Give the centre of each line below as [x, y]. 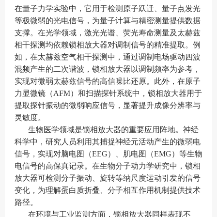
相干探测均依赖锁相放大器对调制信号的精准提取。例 [108, 45]
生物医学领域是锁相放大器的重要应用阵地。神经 [113, 130]
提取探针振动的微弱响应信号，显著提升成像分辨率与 [108, 105]
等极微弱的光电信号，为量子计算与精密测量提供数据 [108, 21]
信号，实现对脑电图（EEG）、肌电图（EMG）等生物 [108, 154]
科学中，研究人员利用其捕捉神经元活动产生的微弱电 [108, 142]
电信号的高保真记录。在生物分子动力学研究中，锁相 [108, 166]
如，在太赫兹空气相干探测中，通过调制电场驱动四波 [108, 57]
